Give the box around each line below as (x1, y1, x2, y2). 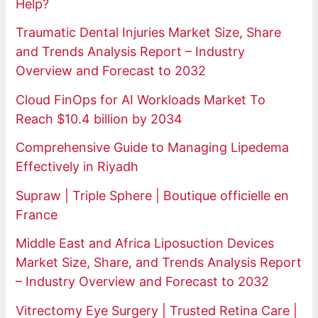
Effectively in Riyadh (16, 159, 139, 175)
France (16, 207, 58, 222)
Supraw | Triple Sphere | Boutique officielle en (16, 187, 290, 203)
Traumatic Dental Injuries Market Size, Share (16, 25, 282, 40)
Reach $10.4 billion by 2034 (16, 111, 183, 126)
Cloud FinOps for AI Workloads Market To (16, 92, 266, 107)
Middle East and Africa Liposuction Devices (16, 236, 275, 251)
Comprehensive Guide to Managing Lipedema (16, 140, 290, 155)
